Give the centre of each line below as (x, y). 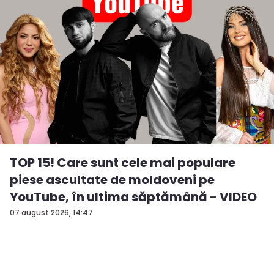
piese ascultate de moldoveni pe (112, 180)
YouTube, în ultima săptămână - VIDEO (133, 197)
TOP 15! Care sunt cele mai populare (123, 162)
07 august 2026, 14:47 (51, 212)
